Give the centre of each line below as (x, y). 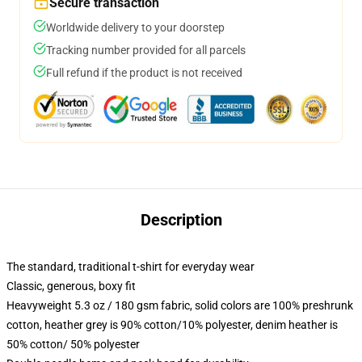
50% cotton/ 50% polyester (73, 344)
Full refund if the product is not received (144, 73)
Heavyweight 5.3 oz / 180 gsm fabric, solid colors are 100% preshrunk (180, 305)
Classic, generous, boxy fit (71, 286)
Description (181, 220)
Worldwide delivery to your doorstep (135, 27)
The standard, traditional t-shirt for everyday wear (130, 267)
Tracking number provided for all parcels (146, 50)
